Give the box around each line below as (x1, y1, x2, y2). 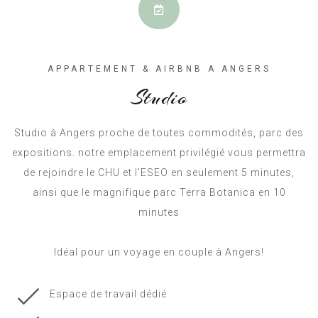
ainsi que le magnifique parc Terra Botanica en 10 (32, 187, 286, 199)
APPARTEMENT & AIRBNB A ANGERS (47, 64, 271, 75)
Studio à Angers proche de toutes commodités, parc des (14, 127, 304, 139)
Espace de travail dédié (49, 288, 167, 300)
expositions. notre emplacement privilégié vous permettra (12, 147, 306, 159)
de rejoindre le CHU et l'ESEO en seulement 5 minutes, (23, 167, 295, 179)
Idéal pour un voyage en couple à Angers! (54, 246, 264, 258)
